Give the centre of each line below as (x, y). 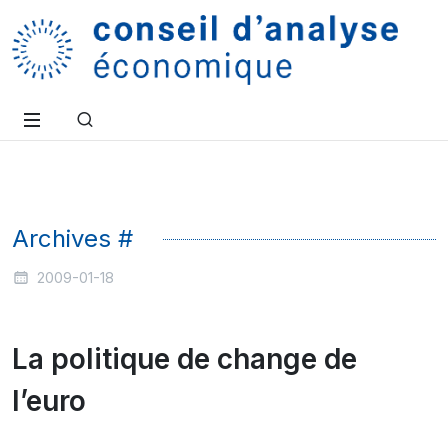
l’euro (49, 401)
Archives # (72, 238)
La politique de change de (184, 359)
